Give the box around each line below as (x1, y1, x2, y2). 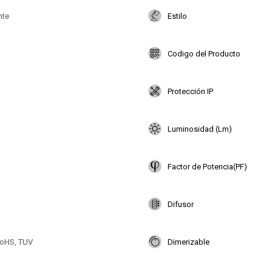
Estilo (168, 11, 187, 21)
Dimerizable (168, 237, 209, 246)
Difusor (168, 199, 194, 209)
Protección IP (168, 86, 213, 96)
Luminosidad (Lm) (168, 124, 232, 134)
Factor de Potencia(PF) (168, 161, 247, 171)
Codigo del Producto (168, 49, 240, 58)
